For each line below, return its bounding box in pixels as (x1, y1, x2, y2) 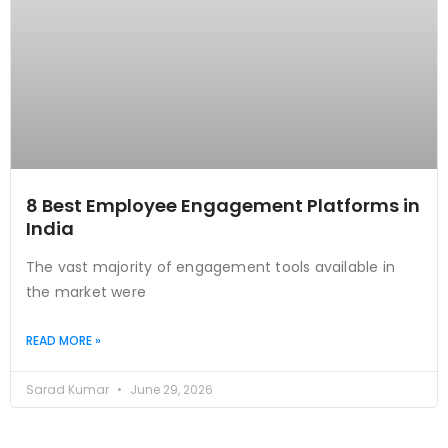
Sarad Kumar (26, 380, 112, 398)
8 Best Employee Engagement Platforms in (26, 192, 420, 218)
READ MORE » (26, 331, 101, 349)
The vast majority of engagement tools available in (26, 256, 396, 277)
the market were (26, 281, 146, 302)
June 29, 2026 (127, 380, 213, 398)
